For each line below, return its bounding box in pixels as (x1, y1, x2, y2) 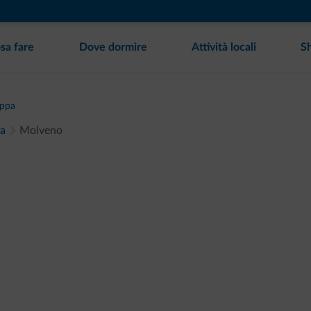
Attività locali (191, 42, 256, 53)
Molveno (19, 125, 62, 136)
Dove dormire (78, 42, 147, 53)
